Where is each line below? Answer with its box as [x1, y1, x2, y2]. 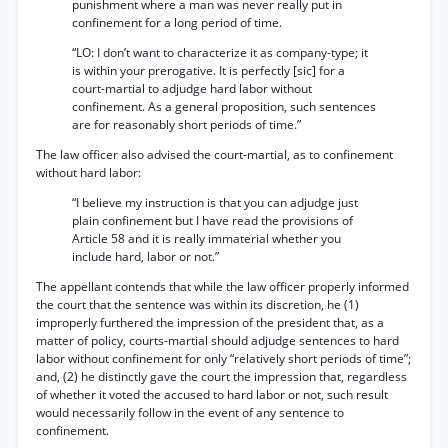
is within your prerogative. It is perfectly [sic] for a [72, 62, 345, 79]
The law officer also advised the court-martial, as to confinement [36, 146, 393, 163]
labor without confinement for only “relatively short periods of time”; [36, 350, 411, 367]
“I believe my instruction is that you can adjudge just [72, 194, 358, 211]
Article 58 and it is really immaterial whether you [72, 230, 341, 247]
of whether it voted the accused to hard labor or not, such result [36, 386, 388, 403]
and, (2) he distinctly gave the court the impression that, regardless [36, 368, 407, 385]
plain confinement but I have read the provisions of [72, 212, 353, 229]
